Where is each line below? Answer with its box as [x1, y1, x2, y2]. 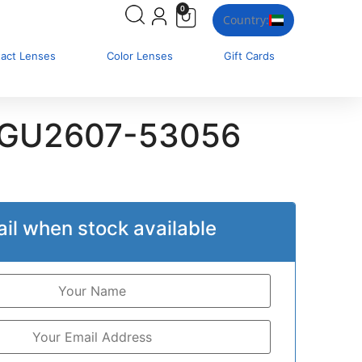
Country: [223, 11, 270, 27]
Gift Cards [224, 48, 276, 62]
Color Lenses [107, 48, 174, 62]
